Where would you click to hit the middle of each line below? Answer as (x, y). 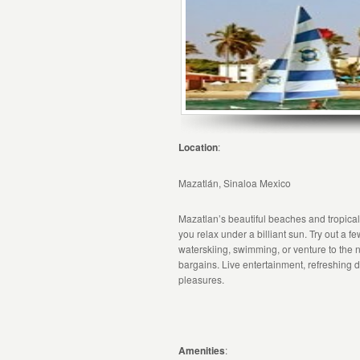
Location (198, 147)
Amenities (202, 350)
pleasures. (201, 279)
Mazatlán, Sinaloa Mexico (235, 183)
